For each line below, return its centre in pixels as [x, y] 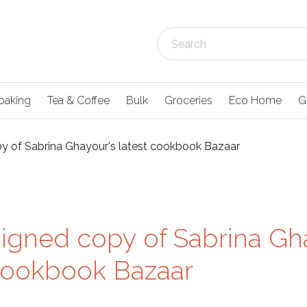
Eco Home [255, 100]
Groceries [188, 100]
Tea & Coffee [78, 100]
